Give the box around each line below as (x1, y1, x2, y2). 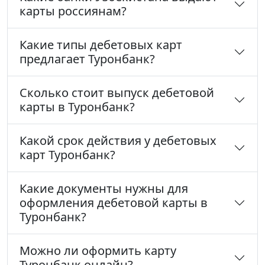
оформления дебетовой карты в (20, 195, 208, 211)
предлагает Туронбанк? (20, 51, 155, 67)
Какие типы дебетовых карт (20, 37, 182, 53)
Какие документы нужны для (20, 180, 188, 197)
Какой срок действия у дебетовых (20, 132, 216, 149)
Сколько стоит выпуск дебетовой (20, 85, 214, 101)
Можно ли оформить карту (20, 243, 176, 259)
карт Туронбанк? (20, 147, 115, 163)
